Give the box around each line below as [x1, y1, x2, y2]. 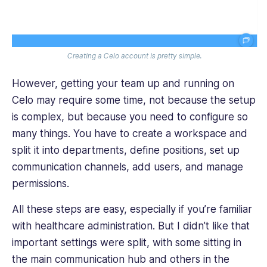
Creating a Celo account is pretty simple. [67, 52, 202, 61]
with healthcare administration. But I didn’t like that [12, 219, 250, 232]
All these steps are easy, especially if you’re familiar [12, 203, 252, 215]
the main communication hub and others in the [12, 253, 229, 265]
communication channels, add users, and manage [12, 161, 243, 173]
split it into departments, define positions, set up [12, 144, 240, 157]
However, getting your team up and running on [12, 77, 234, 90]
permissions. [12, 178, 72, 190]
